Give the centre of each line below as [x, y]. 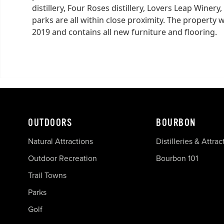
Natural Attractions [60, 141]
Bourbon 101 [177, 158]
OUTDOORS [50, 122]
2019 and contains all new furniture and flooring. [124, 32]
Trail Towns [47, 175]
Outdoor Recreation [62, 158]
